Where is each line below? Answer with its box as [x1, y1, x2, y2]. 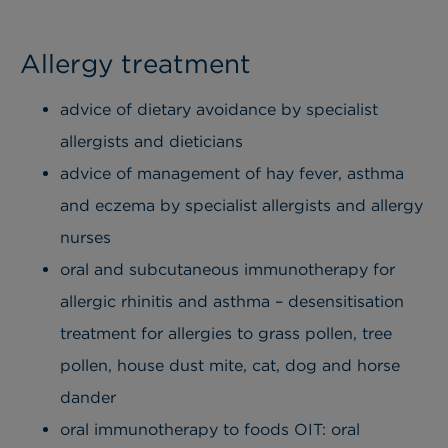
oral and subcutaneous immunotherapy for [60, 260, 395, 280]
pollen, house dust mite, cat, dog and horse [60, 356, 400, 376]
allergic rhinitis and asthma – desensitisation [60, 292, 404, 312]
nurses [60, 228, 111, 248]
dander [60, 388, 116, 408]
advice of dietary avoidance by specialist [60, 100, 378, 120]
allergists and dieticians [60, 132, 243, 152]
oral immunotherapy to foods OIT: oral [60, 420, 360, 440]
